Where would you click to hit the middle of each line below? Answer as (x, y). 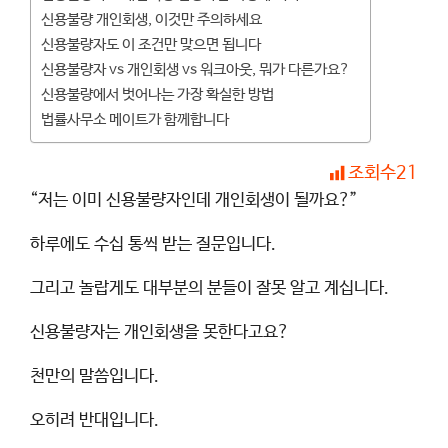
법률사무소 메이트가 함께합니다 (135, 119)
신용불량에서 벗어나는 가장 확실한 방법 (157, 94)
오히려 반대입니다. (94, 420)
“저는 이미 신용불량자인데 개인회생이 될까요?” (194, 200)
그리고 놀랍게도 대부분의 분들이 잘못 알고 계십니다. (209, 288)
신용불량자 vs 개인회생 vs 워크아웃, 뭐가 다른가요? (195, 69)
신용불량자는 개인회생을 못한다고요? (159, 332)
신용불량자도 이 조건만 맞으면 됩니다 (151, 44)
